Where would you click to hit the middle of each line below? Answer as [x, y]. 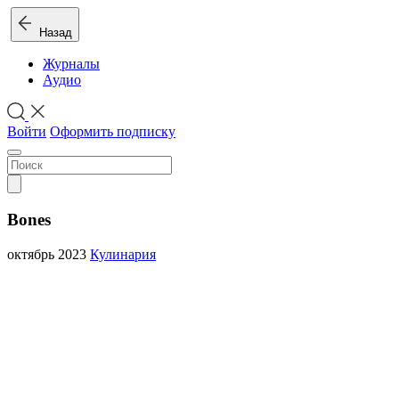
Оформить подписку [113, 132]
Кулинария [123, 254]
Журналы [71, 64]
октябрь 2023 [49, 254]
